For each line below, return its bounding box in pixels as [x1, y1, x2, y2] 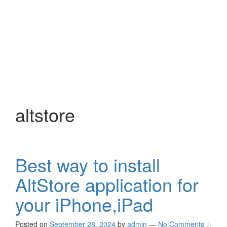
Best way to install [15, 152, 160, 177]
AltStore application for [15, 171, 199, 197]
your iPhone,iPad [15, 191, 153, 217]
